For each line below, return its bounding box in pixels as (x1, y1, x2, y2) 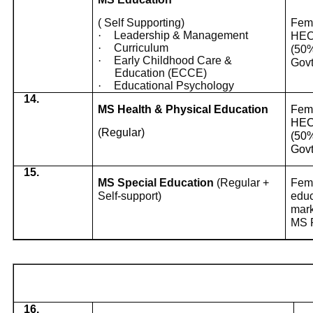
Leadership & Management (114, 29, 249, 42)
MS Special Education (98, 177, 217, 189)
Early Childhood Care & (114, 54, 233, 67)
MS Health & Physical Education (98, 103, 269, 116)
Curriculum (114, 42, 169, 54)
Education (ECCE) (115, 67, 208, 80)
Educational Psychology (114, 80, 235, 92)
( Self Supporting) (98, 17, 185, 29)
